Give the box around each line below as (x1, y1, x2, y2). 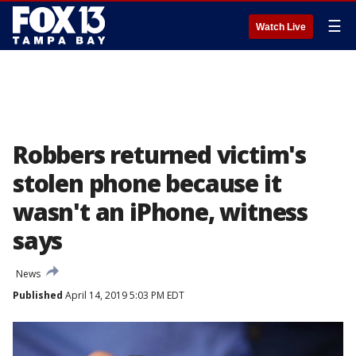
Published (13, 288, 63, 302)
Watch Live (256, 21, 306, 33)
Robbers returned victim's (13, 138, 306, 171)
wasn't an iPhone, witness (13, 195, 308, 228)
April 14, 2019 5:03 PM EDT (63, 288, 184, 302)
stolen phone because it (13, 167, 281, 199)
